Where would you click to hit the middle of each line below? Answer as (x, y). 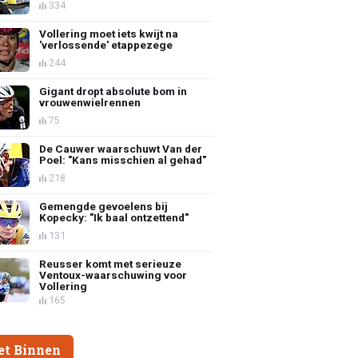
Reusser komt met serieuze (111, 263)
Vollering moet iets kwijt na (109, 33)
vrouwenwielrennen (90, 102)
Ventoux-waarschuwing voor (113, 274)
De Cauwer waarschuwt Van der (121, 148)
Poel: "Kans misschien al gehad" (123, 159)
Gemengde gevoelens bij (104, 206)
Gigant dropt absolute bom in (113, 91)
